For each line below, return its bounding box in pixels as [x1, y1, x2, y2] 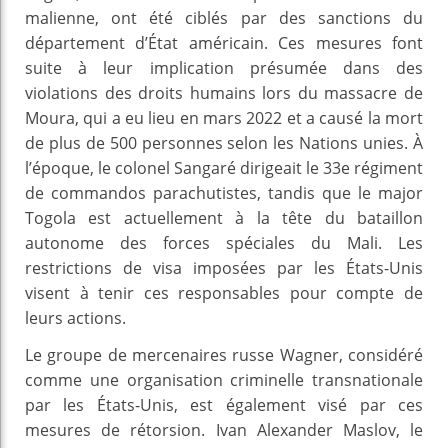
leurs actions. [25, 306, 126, 329]
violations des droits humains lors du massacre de [25, 81, 423, 104]
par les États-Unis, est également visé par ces [25, 393, 423, 416]
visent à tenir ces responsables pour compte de [25, 281, 423, 304]
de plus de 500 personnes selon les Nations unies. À [25, 131, 423, 154]
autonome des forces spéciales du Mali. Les [25, 231, 423, 254]
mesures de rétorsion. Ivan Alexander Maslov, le [25, 418, 423, 441]
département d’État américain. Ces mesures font [25, 31, 423, 54]
